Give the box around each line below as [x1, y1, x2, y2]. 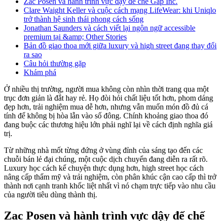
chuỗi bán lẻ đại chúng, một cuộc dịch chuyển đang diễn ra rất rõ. [4, 155, 208, 164]
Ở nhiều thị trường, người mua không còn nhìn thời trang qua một [4, 85, 209, 94]
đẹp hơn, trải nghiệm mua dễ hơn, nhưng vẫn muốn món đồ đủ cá [4, 103, 208, 111]
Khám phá [24, 68, 56, 77]
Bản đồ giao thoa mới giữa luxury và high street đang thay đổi [24, 41, 217, 50]
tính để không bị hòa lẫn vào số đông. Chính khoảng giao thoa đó [4, 111, 208, 120]
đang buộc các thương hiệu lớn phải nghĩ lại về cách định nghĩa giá [4, 120, 213, 129]
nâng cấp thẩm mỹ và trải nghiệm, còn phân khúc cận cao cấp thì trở [4, 173, 216, 182]
